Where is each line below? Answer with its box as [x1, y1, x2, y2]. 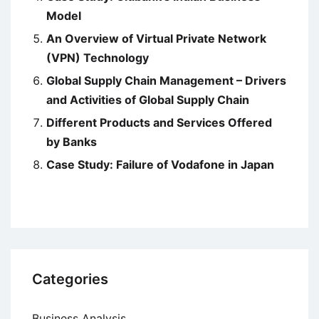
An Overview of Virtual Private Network [46, 31, 266, 46]
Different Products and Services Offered [46, 115, 272, 130]
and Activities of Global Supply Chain [46, 93, 249, 108]
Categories [32, 271, 108, 288]
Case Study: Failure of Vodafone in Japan [46, 157, 274, 172]
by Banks [46, 135, 97, 150]
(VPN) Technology [46, 51, 149, 66]
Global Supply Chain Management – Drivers [46, 73, 286, 88]
